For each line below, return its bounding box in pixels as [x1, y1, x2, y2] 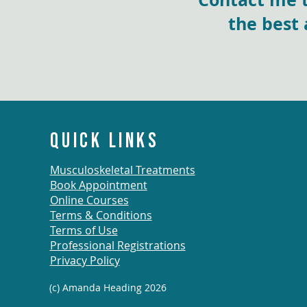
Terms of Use [49, 223, 118, 238]
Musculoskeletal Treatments [49, 162, 195, 178]
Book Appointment [49, 177, 147, 193]
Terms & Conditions [49, 208, 152, 223]
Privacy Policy [49, 253, 120, 269]
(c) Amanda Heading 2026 [49, 281, 167, 295]
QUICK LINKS [49, 129, 160, 152]
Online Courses [49, 193, 129, 208]
